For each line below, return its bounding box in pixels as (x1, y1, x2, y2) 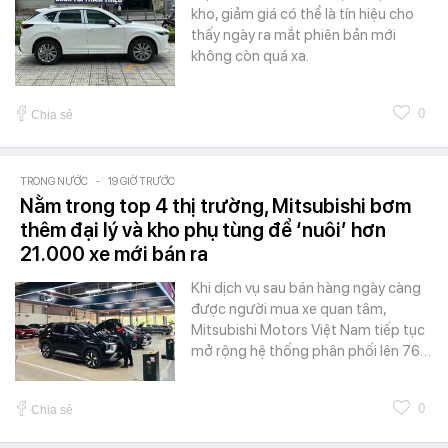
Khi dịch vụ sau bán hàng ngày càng (191, 278, 421, 297)
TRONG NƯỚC (20, 174, 88, 188)
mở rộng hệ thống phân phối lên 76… (191, 341, 431, 360)
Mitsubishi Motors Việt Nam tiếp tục (191, 320, 425, 339)
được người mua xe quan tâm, (191, 299, 386, 318)
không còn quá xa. (191, 46, 309, 65)
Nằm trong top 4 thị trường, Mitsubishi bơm (20, 193, 411, 218)
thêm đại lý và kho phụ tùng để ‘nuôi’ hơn (20, 217, 386, 242)
